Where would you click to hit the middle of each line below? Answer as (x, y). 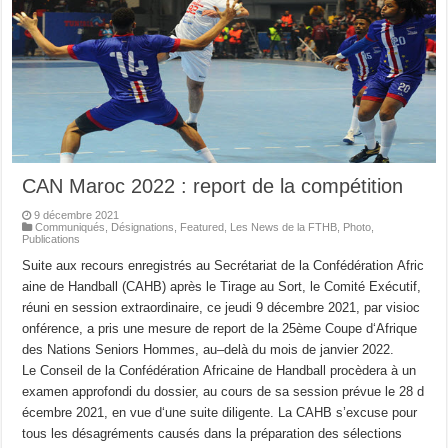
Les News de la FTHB (284, 226)
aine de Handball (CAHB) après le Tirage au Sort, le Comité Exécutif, (224, 286)
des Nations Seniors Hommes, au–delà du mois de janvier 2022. (208, 349)
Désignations (143, 226)
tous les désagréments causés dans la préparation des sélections (212, 433)
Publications (51, 238)
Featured (202, 226)
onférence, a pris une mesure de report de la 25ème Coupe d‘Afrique (222, 328)
